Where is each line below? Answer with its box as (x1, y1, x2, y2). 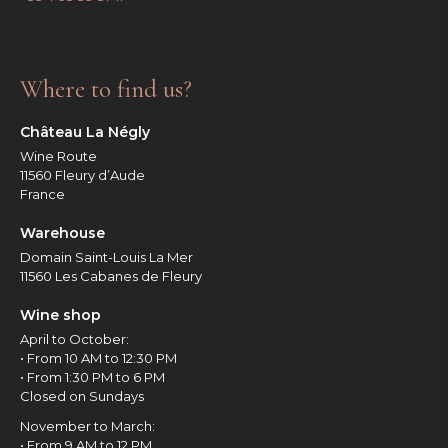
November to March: (20, 418, 155, 435)
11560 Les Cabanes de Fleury (20, 267, 202, 284)
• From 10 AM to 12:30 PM (20, 349, 177, 366)
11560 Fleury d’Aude (20, 166, 145, 183)
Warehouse (20, 223, 105, 242)
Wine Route (20, 147, 97, 164)
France (20, 185, 65, 202)
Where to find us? (20, 73, 192, 104)
